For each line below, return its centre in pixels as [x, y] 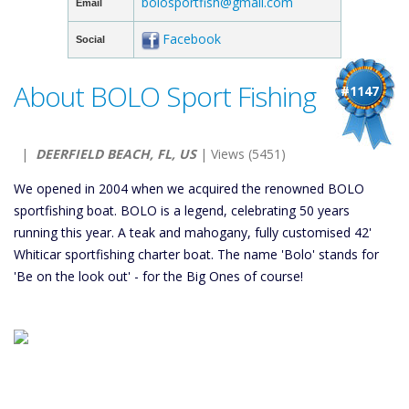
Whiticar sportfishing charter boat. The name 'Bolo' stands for [196, 254]
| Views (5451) [241, 154]
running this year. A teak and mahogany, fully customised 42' [193, 232]
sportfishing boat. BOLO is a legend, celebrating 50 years [182, 210]
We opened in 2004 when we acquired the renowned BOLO [189, 189]
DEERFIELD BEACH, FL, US [116, 154]
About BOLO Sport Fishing [165, 96]
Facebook [192, 39]
